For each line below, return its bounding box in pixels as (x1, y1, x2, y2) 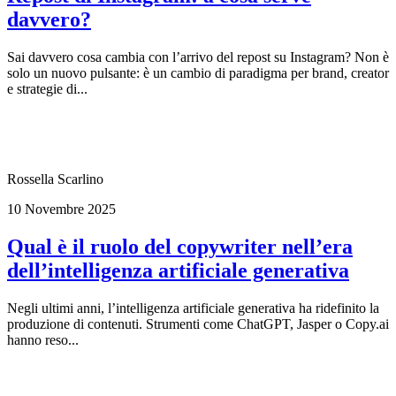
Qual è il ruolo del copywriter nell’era (7, 235, 353, 259)
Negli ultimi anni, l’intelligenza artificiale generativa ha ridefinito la (7, 301, 379, 316)
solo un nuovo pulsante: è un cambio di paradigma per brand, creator (7, 65, 389, 81)
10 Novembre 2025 (7, 202, 116, 217)
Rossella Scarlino (7, 171, 103, 187)
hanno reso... (7, 332, 79, 347)
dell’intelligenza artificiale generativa (7, 259, 349, 283)
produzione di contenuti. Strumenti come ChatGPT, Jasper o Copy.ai (7, 316, 389, 331)
